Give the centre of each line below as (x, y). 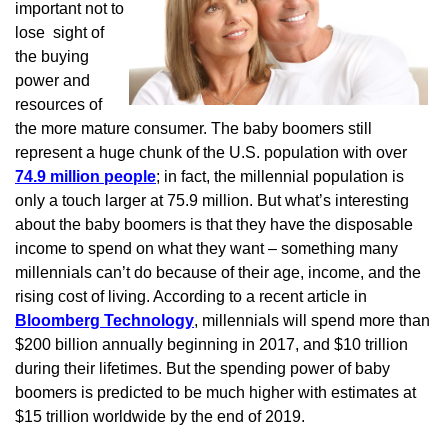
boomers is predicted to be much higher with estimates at (215, 392)
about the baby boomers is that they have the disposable (214, 224)
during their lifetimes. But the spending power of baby (202, 368)
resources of (58, 104)
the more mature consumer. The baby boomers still (193, 128)
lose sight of (59, 32)
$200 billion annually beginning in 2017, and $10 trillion (211, 344)
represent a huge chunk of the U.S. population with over (211, 152)
